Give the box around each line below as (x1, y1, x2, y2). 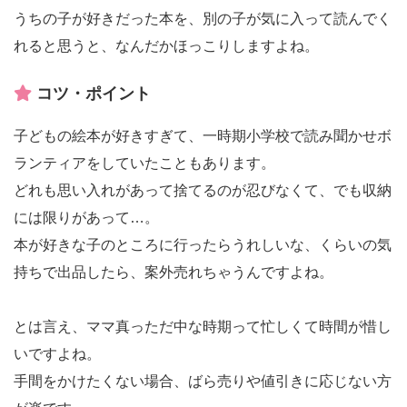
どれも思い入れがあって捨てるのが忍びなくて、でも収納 (14, 182, 392, 198)
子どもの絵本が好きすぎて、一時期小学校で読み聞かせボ (14, 127, 392, 144)
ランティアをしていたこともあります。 (14, 154, 275, 171)
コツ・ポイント (32, 84, 151, 103)
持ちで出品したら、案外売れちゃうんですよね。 (14, 263, 333, 280)
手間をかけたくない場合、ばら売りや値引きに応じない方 (14, 372, 392, 389)
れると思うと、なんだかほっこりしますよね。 (14, 37, 319, 54)
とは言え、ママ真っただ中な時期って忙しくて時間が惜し (14, 318, 392, 334)
